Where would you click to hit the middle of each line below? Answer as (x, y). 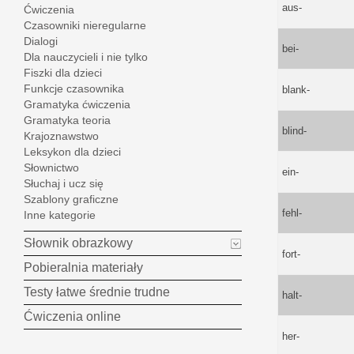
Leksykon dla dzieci (72, 152)
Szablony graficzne (71, 200)
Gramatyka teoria (67, 121)
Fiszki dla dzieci (63, 73)
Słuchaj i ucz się (64, 184)
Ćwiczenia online (72, 317)
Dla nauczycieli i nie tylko (86, 57)
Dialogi (41, 41)
